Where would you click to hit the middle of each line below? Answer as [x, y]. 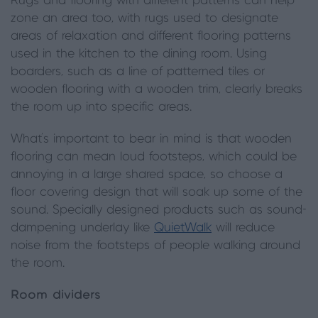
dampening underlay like [82, 227]
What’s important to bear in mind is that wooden [151, 139]
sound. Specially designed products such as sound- [159, 210]
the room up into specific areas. [101, 107]
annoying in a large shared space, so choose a [147, 174]
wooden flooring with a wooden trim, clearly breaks [157, 89]
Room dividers [56, 295]
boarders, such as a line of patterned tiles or [138, 71]
